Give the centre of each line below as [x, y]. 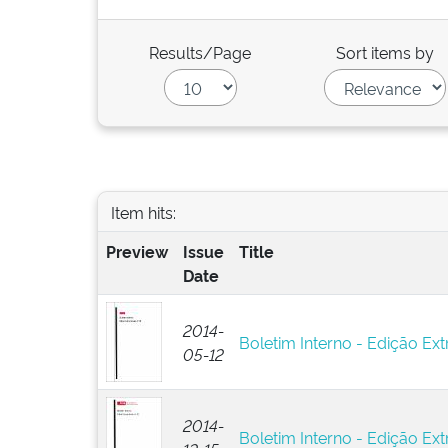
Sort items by [385, 52]
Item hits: [143, 211]
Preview [136, 251]
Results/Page [200, 52]
